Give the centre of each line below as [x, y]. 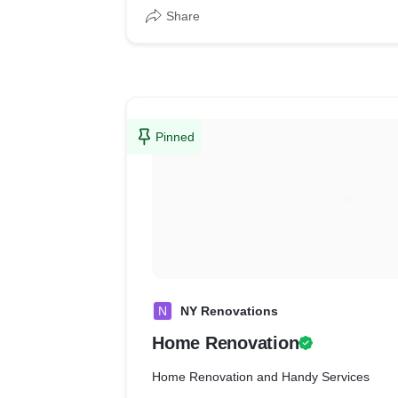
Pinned [175, 137]
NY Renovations [229, 311]
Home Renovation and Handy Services [261, 377]
